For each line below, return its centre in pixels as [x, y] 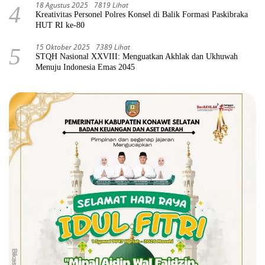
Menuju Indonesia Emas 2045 [85, 67]
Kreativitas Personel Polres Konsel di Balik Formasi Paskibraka [142, 14]
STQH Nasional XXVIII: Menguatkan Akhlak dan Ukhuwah [137, 56]
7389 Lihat [113, 47]
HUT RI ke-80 [60, 25]
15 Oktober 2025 [63, 47]
